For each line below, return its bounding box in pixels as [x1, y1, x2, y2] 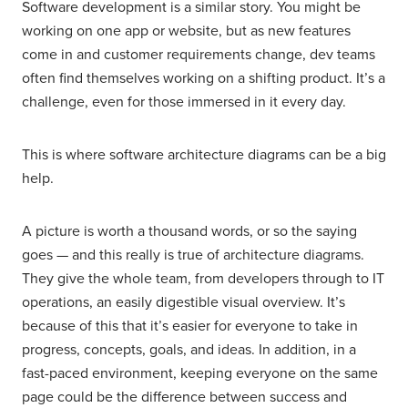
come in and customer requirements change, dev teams [22, 45, 375, 64]
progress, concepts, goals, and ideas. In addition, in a [22, 340, 356, 359]
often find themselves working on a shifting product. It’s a [22, 68, 385, 87]
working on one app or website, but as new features [22, 21, 351, 40]
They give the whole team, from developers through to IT [22, 269, 384, 288]
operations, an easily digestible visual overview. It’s [22, 292, 345, 311]
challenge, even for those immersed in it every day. [22, 92, 346, 111]
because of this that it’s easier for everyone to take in [22, 316, 358, 335]
